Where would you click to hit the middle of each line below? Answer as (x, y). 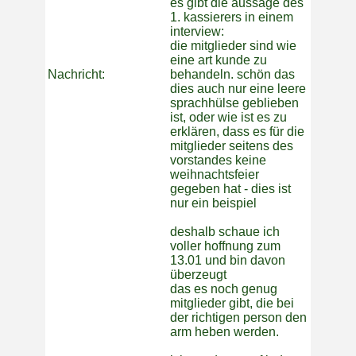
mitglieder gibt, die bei (232, 304)
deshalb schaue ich (225, 232)
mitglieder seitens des (232, 146)
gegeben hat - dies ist (230, 189)
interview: (197, 32)
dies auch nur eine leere (238, 89)
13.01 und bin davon (228, 261)
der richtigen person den (238, 318)
